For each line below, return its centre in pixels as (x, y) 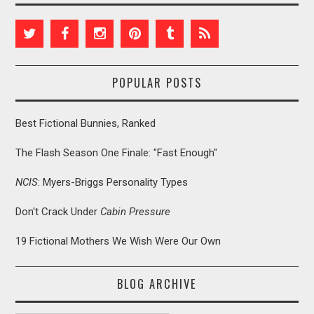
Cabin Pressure (136, 212)
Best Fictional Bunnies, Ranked (86, 124)
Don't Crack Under (58, 212)
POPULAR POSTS (157, 83)
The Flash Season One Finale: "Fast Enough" (117, 153)
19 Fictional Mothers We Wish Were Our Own (118, 241)
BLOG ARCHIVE (157, 284)
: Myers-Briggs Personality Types (113, 183)
